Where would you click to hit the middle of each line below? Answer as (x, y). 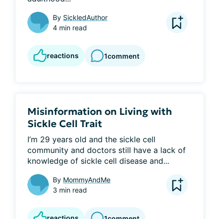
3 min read (70, 190)
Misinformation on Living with (100, 111)
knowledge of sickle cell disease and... (98, 161)
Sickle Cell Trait (65, 124)
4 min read (70, 28)
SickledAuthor (85, 17)
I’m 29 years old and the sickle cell (91, 139)
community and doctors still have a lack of (107, 150)
